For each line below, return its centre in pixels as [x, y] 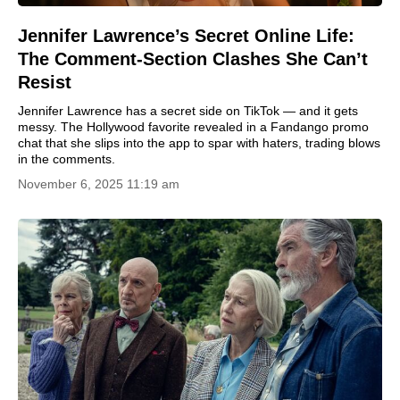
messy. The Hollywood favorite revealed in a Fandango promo [193, 127]
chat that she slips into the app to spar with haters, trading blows [199, 143]
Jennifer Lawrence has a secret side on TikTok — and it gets [188, 111]
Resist [45, 82]
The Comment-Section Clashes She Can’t [193, 59]
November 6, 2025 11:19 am [99, 184]
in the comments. [67, 159]
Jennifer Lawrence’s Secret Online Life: [186, 36]
